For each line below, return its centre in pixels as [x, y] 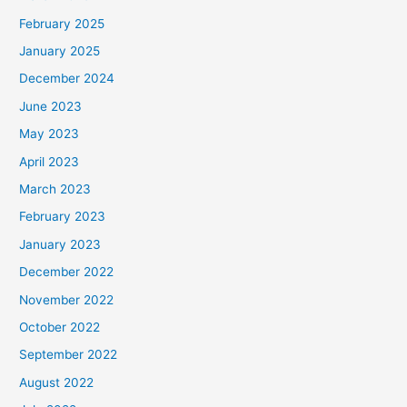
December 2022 [67, 272]
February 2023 [63, 217]
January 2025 [60, 50]
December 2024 [67, 79]
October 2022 [60, 328]
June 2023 [51, 106]
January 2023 [60, 244]
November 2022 [67, 299]
